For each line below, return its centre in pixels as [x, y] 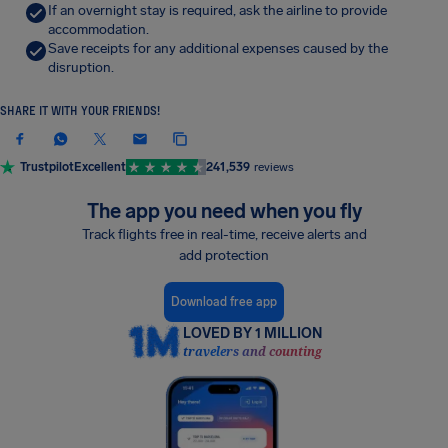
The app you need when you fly [224, 211]
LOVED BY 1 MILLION [252, 334]
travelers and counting [252, 352]
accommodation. [98, 29]
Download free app [224, 301]
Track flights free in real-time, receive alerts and [224, 234]
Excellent [100, 167]
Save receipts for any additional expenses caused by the [218, 48]
